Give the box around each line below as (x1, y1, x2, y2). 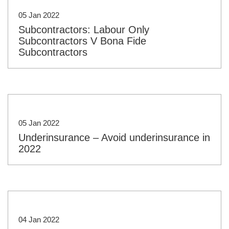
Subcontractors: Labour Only (18, 24, 149, 35)
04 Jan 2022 (18, 215, 59, 224)
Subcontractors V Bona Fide (18, 35, 146, 47)
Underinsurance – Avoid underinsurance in (18, 131, 210, 143)
